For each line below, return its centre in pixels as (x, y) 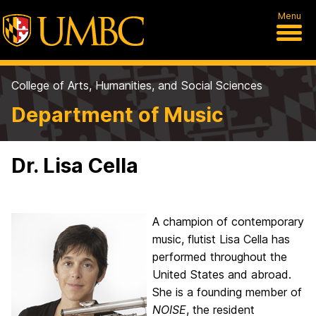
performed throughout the (220, 257)
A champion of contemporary (228, 221)
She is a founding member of (227, 292)
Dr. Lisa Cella (75, 165)
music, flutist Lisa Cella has (221, 239)
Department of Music (117, 115)
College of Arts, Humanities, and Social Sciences (137, 85)
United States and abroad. (222, 274)
